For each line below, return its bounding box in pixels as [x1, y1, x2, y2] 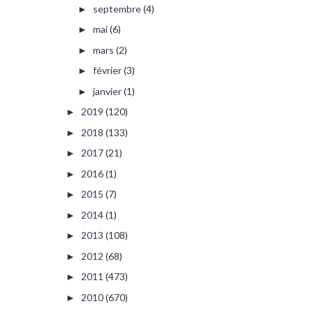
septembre [92, 2, 141, 15]
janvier [92, 85, 122, 97]
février [92, 64, 122, 77]
